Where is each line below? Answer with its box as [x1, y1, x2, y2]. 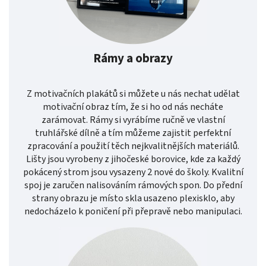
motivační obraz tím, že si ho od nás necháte [43, 100, 223, 113]
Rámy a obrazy [93, 49, 173, 68]
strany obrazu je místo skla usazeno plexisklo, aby [31, 191, 235, 205]
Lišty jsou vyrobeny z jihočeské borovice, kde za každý [26, 152, 240, 166]
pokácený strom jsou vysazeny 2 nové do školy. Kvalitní [23, 165, 243, 179]
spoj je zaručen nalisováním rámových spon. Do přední [24, 178, 242, 192]
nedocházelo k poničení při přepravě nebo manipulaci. [24, 204, 242, 218]
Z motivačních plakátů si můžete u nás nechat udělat [26, 87, 240, 100]
